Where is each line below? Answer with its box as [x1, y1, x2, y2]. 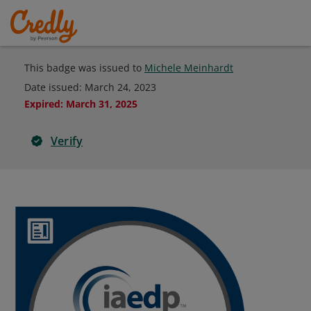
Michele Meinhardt [144, 61, 233, 74]
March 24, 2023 [85, 81, 156, 94]
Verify [51, 133, 83, 149]
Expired [24, 97, 60, 110]
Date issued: [24, 81, 85, 94]
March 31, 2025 [66, 97, 137, 110]
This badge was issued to [24, 61, 144, 74]
